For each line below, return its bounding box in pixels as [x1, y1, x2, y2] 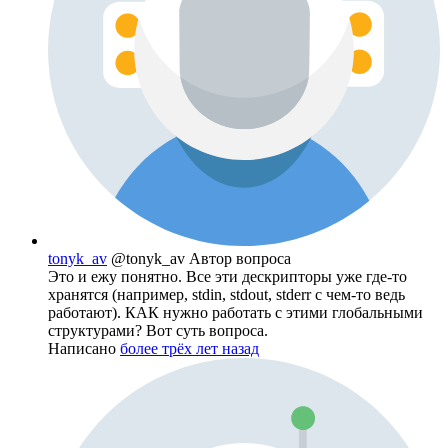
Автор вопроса [189, 250, 291, 268]
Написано [48, 340, 120, 358]
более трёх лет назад [120, 340, 259, 358]
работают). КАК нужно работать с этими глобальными [48, 304, 423, 322]
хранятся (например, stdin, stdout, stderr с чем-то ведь [48, 286, 405, 304]
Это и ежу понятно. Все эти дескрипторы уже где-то [48, 268, 407, 286]
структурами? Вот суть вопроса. [48, 322, 268, 340]
